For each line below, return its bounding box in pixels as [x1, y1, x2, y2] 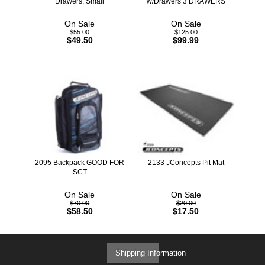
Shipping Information [115, 248, 186, 257]
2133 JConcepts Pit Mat [147, 158, 224, 167]
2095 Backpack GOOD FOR [35, 158, 125, 167]
